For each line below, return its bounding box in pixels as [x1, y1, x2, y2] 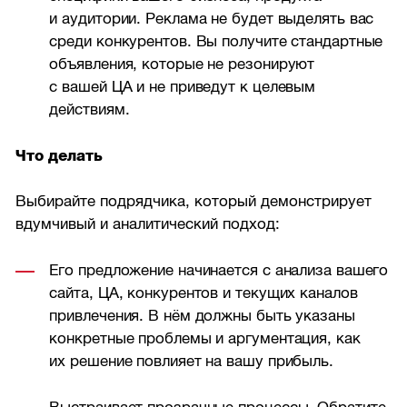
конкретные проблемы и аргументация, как [49, 330, 361, 348]
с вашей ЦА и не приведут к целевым [49, 78, 316, 96]
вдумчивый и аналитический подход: [15, 215, 281, 233]
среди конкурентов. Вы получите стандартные [49, 33, 383, 51]
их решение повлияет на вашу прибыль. [49, 352, 333, 371]
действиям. [49, 101, 130, 119]
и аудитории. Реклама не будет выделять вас [49, 10, 374, 28]
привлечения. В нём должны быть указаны [49, 307, 355, 325]
